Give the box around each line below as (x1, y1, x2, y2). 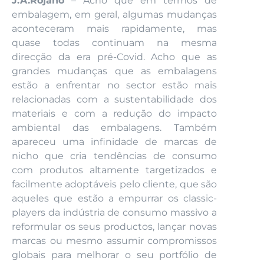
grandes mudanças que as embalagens (12, 65, 217, 77)
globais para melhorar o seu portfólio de (12, 249, 217, 260)
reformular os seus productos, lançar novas (12, 220, 217, 232)
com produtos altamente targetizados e (12, 164, 217, 176)
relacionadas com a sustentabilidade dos (12, 93, 217, 105)
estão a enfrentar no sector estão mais (12, 79, 217, 91)
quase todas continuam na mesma (12, 37, 217, 48)
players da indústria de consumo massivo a (12, 206, 217, 218)
